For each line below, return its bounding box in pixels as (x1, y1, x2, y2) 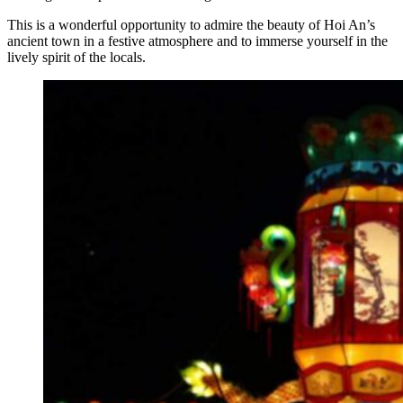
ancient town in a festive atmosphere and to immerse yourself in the (7, 33, 388, 49)
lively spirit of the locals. (7, 49, 146, 66)
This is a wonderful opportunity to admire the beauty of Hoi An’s (7, 17, 375, 33)
